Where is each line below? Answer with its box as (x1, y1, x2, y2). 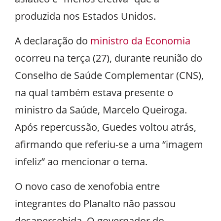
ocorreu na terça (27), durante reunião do (15, 51, 202, 65)
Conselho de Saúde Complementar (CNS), (15, 69, 204, 82)
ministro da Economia (90, 34, 190, 47)
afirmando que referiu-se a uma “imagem (15, 138, 203, 151)
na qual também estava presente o (15, 86, 173, 99)
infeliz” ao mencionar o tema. (15, 155, 147, 168)
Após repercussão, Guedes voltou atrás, (15, 120, 196, 134)
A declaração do (15, 34, 90, 47)
